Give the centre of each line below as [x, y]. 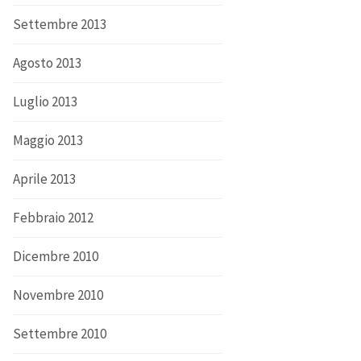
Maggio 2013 [48, 140]
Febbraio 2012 [53, 218]
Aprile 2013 [44, 179]
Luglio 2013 [45, 102]
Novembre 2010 [58, 295]
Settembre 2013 [60, 24]
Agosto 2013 [47, 63]
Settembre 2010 [60, 334]
